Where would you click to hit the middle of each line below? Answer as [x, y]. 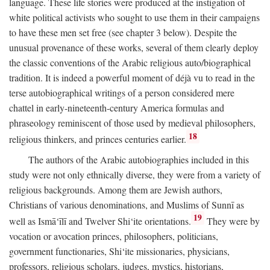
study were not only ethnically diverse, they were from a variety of [135, 174]
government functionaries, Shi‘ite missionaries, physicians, [119, 251]
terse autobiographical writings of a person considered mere [122, 93]
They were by [232, 221]
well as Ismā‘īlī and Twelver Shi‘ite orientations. [100, 221]
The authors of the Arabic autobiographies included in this [139, 159]
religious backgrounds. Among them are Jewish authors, [116, 189]
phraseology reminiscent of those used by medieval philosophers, [132, 123]
